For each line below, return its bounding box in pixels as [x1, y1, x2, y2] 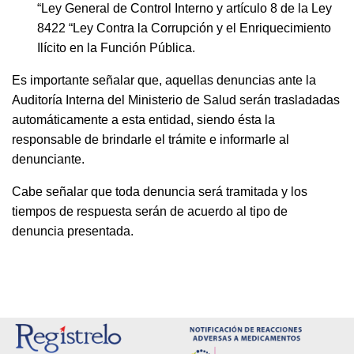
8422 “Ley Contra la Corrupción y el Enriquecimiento [37, 21, 331, 35]
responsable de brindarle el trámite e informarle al [12, 132, 289, 146]
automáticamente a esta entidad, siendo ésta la [12, 112, 275, 126]
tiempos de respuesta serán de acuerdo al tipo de [12, 204, 288, 218]
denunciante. [12, 152, 85, 166]
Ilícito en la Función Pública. [37, 40, 195, 55]
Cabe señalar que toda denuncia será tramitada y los [12, 184, 307, 198]
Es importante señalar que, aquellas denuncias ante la [12, 73, 316, 87]
